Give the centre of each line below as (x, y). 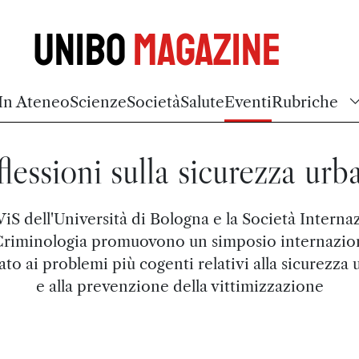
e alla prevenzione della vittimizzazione (179, 286)
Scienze (98, 102)
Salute (202, 102)
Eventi (248, 102)
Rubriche (305, 102)
